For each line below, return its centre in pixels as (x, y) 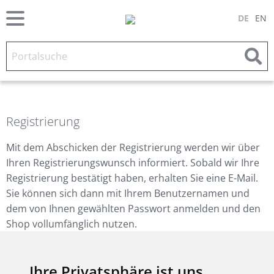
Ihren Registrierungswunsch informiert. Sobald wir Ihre (133, 163)
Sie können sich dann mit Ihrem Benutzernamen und (128, 193)
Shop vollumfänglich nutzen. (72, 224)
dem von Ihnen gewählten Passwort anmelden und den (133, 209)
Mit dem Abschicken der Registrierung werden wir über (133, 147)
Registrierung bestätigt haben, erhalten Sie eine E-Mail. (132, 178)
